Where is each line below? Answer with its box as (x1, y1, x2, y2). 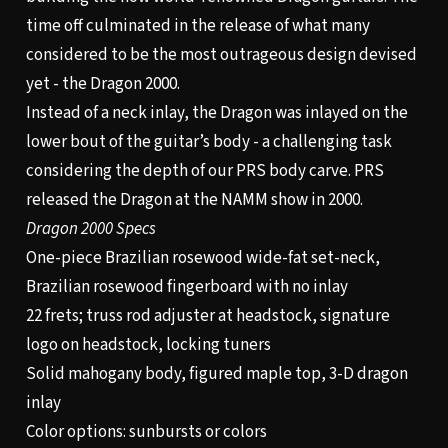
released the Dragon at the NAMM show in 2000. (25, 187, 363, 212)
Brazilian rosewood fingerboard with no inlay (25, 274, 348, 299)
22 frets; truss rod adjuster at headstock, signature (25, 303, 390, 328)
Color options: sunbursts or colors (25, 419, 267, 444)
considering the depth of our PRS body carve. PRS (25, 158, 384, 183)
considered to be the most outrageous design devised (25, 42, 417, 67)
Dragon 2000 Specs (25, 216, 156, 241)
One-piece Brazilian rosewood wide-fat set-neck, (25, 245, 380, 270)
